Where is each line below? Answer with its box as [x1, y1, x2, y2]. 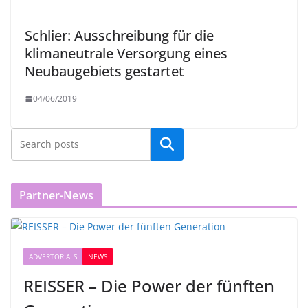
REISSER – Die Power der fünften [23, 274, 274, 298]
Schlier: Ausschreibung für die [25, 26, 214, 45]
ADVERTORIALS [29, 252, 77, 262]
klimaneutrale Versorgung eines [25, 44, 228, 63]
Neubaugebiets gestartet [25, 62, 184, 81]
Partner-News [19, 188, 93, 203]
